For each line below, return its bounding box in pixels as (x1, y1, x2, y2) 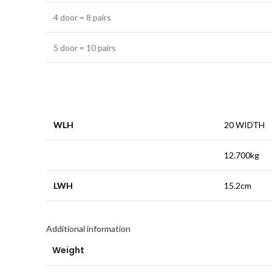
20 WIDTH (224, 120, 265, 130)
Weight (52, 244, 84, 256)
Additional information (46, 223, 131, 234)
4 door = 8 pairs (53, 12, 111, 22)
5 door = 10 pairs (53, 42, 116, 53)
